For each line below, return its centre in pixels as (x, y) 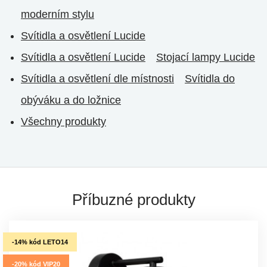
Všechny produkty (63, 121)
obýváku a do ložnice (71, 100)
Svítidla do (210, 78)
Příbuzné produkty (133, 199)
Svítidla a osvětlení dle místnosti (97, 78)
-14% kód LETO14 (40, 242)
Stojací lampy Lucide (206, 57)
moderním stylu (58, 14)
